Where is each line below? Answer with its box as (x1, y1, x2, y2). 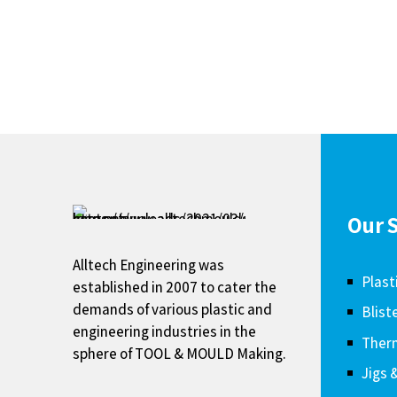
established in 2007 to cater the (72, 277, 276, 298)
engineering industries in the (72, 322, 256, 342)
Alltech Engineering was (72, 255, 224, 276)
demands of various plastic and (72, 300, 272, 320)
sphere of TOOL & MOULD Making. (72, 344, 286, 364)
